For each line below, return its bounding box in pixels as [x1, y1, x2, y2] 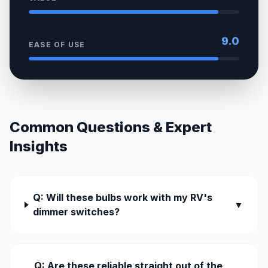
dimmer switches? [33, 206, 120, 218]
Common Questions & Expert [10, 118, 212, 136]
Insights [10, 138, 68, 156]
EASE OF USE [29, 40, 86, 50]
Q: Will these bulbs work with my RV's [33, 191, 213, 204]
